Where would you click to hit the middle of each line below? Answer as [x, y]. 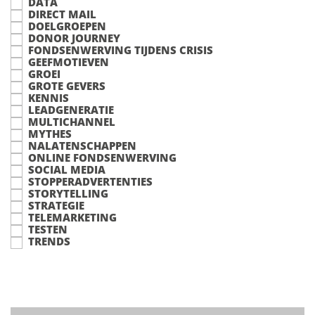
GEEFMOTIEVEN [69, 62]
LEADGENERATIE [71, 110]
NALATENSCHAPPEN [82, 146]
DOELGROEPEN [67, 26]
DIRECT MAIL [62, 14]
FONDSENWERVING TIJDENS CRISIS [121, 50]
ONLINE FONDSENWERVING [102, 157]
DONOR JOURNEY [74, 38]
